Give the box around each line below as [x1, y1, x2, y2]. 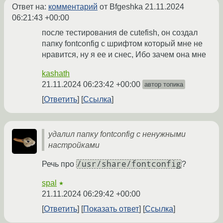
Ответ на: [12, 2, 48, 11]
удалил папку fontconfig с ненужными [48, 130, 186, 139]
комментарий [48, 2, 98, 11]
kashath [42, 69, 70, 78]
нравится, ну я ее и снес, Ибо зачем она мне [42, 50, 206, 59]
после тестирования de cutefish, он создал [42, 28, 198, 37]
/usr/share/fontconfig [77, 159, 181, 169]
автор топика [144, 81, 183, 89]
